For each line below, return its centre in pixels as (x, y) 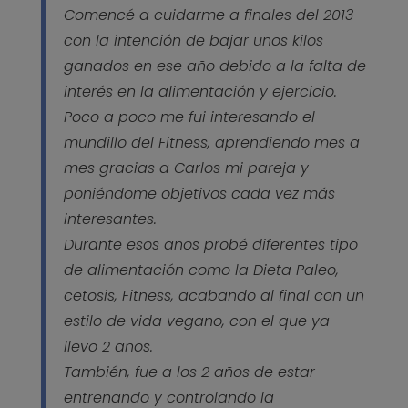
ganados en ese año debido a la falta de (214, 66)
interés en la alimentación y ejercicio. (200, 91)
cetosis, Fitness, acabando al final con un (214, 295)
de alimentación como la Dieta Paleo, (201, 270)
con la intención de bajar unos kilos (193, 40)
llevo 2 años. (108, 346)
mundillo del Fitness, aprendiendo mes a (211, 142)
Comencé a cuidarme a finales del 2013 (208, 15)
